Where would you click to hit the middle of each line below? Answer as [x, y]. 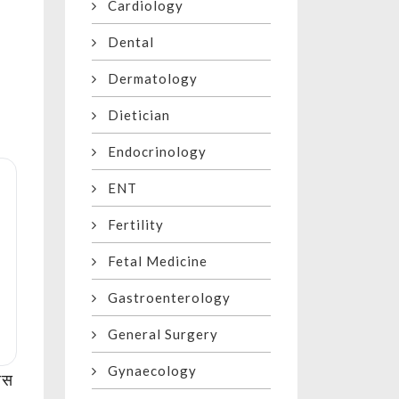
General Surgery [158, 334]
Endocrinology [152, 152]
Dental [126, 42]
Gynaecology [147, 371]
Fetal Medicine [152, 261]
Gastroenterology [164, 298]
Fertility [130, 225]
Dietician [134, 115]
